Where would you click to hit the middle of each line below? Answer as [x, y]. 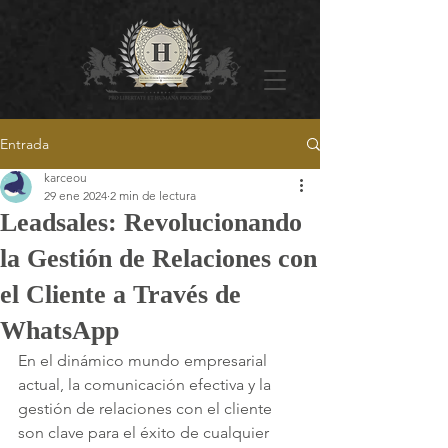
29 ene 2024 [75, 195]
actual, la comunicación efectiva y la [146, 384]
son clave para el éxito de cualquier [145, 432]
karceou [65, 177]
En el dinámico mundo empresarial [144, 360]
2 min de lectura [153, 195]
